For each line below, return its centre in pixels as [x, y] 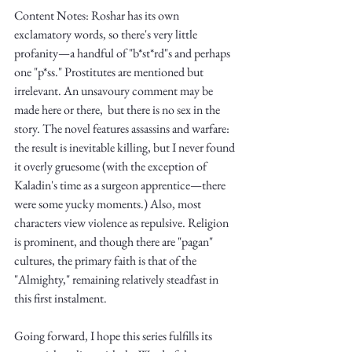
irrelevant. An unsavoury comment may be [115, 91]
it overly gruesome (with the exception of [112, 166]
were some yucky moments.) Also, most [109, 204]
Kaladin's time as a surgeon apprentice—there [121, 185]
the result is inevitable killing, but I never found [126, 147]
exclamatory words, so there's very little [107, 34]
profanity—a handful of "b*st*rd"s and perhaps [123, 53]
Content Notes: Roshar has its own [98, 15]
